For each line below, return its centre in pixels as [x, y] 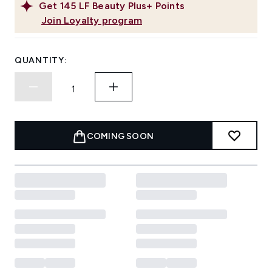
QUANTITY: [41, 61]
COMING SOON [120, 137]
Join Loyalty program [92, 21]
